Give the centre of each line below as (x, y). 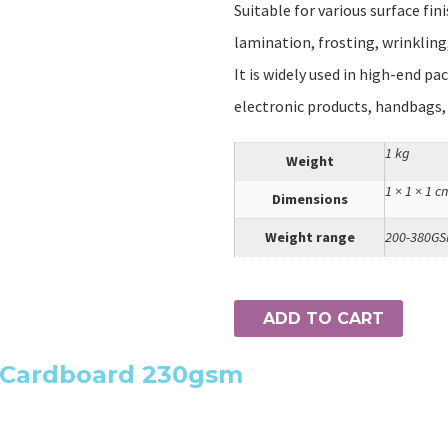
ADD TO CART (323, 318)
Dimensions (309, 198)
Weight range (309, 236)
